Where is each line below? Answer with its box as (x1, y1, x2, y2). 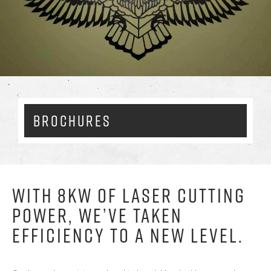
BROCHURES (33, 109, 112, 131)
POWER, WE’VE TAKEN (12, 201, 183, 230)
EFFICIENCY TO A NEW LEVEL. (12, 221, 244, 250)
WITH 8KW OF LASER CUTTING (12, 181, 246, 210)
